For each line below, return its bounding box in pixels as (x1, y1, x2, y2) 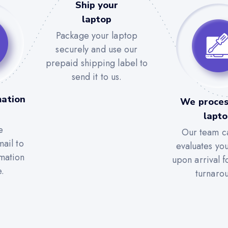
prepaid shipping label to (45, 56, 148, 70)
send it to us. (71, 70, 122, 83)
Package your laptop (56, 28, 137, 42)
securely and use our (55, 42, 138, 56)
